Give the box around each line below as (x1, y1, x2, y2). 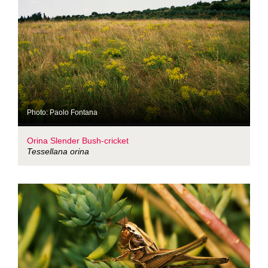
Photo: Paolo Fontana (27, 108, 98, 117)
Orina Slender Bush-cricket (27, 135, 129, 145)
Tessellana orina (27, 146, 89, 156)
